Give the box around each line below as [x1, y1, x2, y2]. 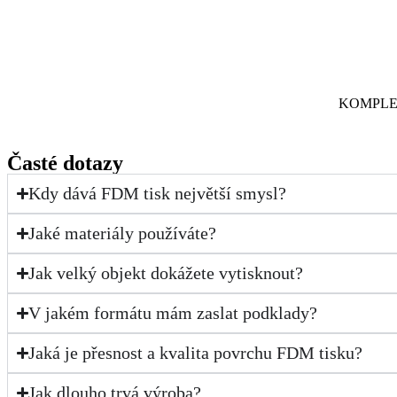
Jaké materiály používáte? [28, 223, 217, 244]
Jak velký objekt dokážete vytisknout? [28, 263, 304, 284]
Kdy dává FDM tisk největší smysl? [28, 183, 287, 204]
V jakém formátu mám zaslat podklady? [28, 303, 318, 323]
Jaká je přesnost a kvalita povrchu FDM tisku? [28, 343, 363, 363]
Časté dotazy [7, 152, 123, 175]
